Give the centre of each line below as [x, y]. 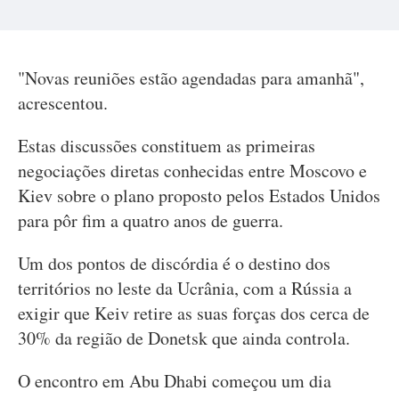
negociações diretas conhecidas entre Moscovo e [192, 171]
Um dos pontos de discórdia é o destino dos [174, 263]
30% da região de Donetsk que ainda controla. [184, 338]
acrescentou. [63, 103]
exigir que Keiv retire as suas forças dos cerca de [194, 313]
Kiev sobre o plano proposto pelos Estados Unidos [199, 195]
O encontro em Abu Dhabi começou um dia [175, 381]
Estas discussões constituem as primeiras [167, 146]
